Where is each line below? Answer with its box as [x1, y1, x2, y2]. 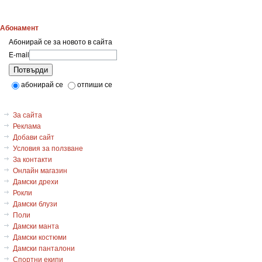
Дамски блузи [13, 198, 57, 209]
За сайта [13, 109, 42, 120]
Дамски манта [13, 220, 59, 231]
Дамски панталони [13, 243, 75, 253]
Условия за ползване [13, 143, 83, 153]
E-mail [9, 49, 29, 59]
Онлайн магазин [13, 165, 67, 175]
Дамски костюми [13, 232, 67, 242]
